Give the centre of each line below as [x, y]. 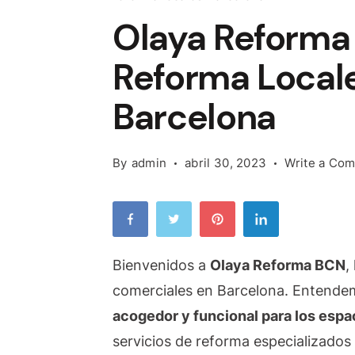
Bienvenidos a [161, 265]
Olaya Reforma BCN [278, 265]
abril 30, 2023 [226, 163]
